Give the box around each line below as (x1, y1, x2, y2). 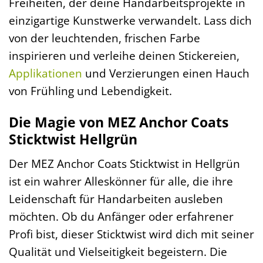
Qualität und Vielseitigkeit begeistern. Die (9, 243, 227, 259)
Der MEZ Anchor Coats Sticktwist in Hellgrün (9, 155, 240, 171)
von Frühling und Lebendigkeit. (9, 82, 172, 99)
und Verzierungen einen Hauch (82, 65, 249, 81)
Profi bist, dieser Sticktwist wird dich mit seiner (9, 225, 254, 242)
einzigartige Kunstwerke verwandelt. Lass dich (9, 12, 252, 28)
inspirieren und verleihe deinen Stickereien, (9, 47, 240, 63)
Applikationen (9, 65, 82, 81)
